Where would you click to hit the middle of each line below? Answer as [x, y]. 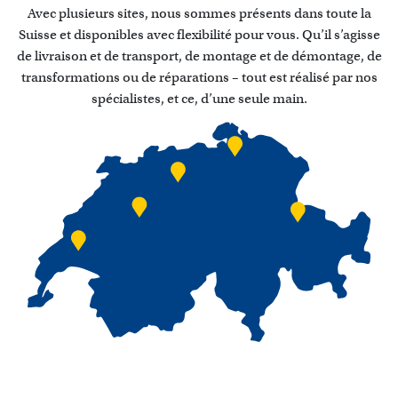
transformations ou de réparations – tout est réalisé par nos [199, 78]
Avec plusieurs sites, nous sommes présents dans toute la [199, 14]
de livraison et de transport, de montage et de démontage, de [199, 56]
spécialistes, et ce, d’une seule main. [199, 99]
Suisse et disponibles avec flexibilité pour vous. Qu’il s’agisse [199, 35]
